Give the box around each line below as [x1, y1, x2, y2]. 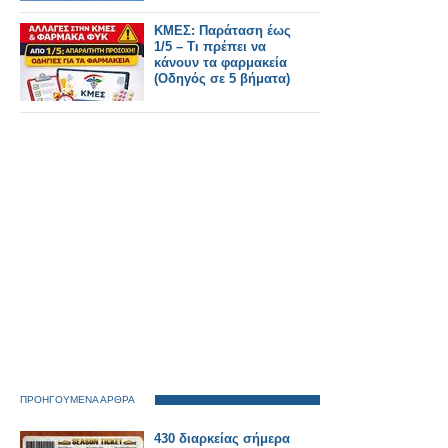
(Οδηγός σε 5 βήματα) [154, 71, 290, 86]
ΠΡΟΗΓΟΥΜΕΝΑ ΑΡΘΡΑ [20, 394, 135, 405]
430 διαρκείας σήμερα [154, 431, 290, 446]
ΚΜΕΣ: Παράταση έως [154, 23, 291, 38]
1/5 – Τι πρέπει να [154, 39, 266, 54]
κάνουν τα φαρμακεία [154, 55, 287, 70]
